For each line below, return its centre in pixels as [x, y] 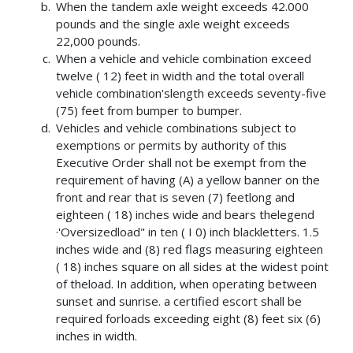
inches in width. [98, 335]
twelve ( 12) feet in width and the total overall [180, 75]
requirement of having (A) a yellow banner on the [188, 179]
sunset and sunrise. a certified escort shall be [179, 301]
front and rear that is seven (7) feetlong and [176, 197]
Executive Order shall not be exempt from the [182, 162]
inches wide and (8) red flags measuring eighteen [190, 249]
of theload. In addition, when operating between [187, 283]
